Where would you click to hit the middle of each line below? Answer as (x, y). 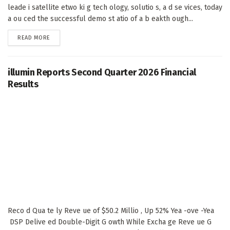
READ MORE (34, 37)
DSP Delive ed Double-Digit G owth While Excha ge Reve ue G (110, 222)
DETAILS (60, 37)
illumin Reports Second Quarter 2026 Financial (102, 72)
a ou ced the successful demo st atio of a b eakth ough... (100, 18)
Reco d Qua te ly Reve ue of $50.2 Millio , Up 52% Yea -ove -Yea (111, 210)
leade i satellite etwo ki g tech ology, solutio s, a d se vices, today (115, 7)
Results (23, 84)
